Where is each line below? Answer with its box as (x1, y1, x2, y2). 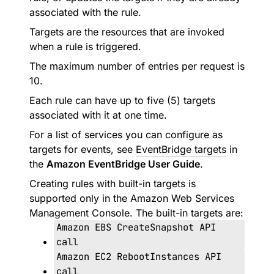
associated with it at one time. (29, 109, 167, 121)
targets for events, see (29, 143, 136, 155)
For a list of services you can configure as (29, 128, 223, 141)
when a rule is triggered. (29, 40, 141, 53)
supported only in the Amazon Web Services (29, 192, 234, 204)
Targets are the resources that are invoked (29, 26, 224, 38)
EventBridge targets (136, 143, 226, 155)
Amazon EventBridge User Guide (46, 158, 200, 170)
